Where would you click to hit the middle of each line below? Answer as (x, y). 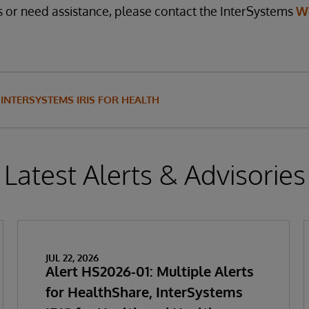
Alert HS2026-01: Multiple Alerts (149, 271)
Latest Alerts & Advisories (154, 174)
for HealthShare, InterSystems (144, 292)
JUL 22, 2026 (72, 258)
